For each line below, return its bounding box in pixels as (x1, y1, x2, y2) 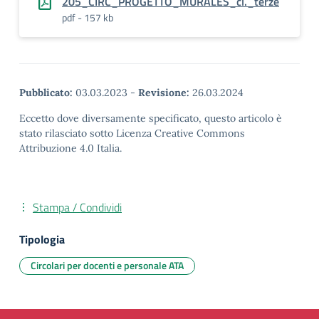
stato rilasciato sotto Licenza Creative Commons (19, 127, 245, 140)
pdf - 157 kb (62, 10, 113, 25)
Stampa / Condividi (33, 199, 122, 216)
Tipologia (19, 231, 65, 248)
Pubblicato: (19, 86, 73, 99)
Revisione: (138, 86, 189, 99)
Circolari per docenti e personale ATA (31, 258, 184, 273)
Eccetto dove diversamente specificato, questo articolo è (19, 112, 282, 125)
